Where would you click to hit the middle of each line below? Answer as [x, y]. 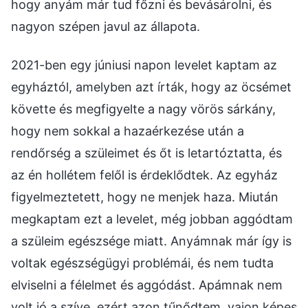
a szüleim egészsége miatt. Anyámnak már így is [151, 241]
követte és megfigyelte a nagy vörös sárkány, [143, 109]
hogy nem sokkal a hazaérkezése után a [128, 131]
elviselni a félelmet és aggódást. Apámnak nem [147, 285]
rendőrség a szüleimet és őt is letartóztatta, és [146, 153]
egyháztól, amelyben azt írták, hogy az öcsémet [151, 87]
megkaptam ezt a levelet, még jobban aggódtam [152, 219]
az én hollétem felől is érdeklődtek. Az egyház [144, 175]
